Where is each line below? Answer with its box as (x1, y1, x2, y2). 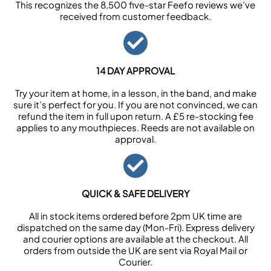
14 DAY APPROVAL (96, 65, 175, 76)
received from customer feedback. (60, 10, 211, 22)
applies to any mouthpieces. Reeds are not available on (16, 122, 255, 133)
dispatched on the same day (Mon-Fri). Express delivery (16, 221, 255, 233)
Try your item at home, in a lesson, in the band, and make (15, 87, 256, 99)
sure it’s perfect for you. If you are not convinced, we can (13, 99, 258, 110)
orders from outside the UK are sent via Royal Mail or (24, 244, 247, 256)
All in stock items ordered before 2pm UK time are (29, 210, 242, 221)
